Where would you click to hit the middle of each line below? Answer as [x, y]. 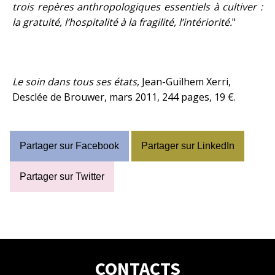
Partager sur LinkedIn [188, 146]
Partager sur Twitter [62, 176]
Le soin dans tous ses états [75, 82]
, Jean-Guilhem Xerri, [184, 82]
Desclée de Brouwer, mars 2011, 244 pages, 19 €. [124, 97]
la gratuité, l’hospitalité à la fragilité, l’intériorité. [122, 22]
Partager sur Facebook [69, 146]
